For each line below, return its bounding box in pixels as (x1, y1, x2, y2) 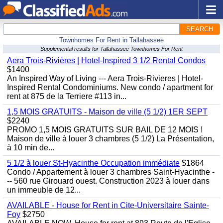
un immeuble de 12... (7, 186, 81, 194)
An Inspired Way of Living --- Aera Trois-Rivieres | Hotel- (7, 74, 203, 83)
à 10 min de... (7, 143, 54, 152)
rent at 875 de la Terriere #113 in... (7, 92, 126, 101)
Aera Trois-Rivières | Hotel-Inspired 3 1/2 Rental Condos (7, 56, 206, 65)
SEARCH (186, 25, 213, 33)
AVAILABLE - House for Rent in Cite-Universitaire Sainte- (7, 201, 209, 210)
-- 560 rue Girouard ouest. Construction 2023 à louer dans (7, 177, 210, 185)
